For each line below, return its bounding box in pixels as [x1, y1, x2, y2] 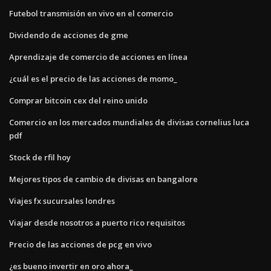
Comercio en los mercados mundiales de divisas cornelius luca [9, 116, 249, 128]
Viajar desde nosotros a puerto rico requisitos [9, 217, 185, 228]
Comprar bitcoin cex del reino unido [9, 94, 148, 106]
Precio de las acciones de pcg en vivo [9, 238, 152, 250]
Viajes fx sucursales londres [9, 195, 115, 206]
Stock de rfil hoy [9, 151, 71, 163]
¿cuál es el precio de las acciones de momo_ [9, 73, 177, 84]
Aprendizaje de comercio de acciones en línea [9, 51, 188, 62]
